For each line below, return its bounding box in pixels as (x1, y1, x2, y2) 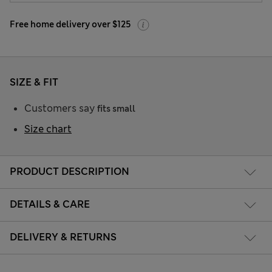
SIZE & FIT (10, 76, 58, 89)
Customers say (24, 102, 97, 115)
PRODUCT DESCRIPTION (10, 165, 129, 178)
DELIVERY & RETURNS (10, 230, 117, 243)
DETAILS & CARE (10, 197, 90, 211)
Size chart (24, 123, 72, 136)
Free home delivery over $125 (10, 19, 131, 30)
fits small (97, 103, 135, 115)
